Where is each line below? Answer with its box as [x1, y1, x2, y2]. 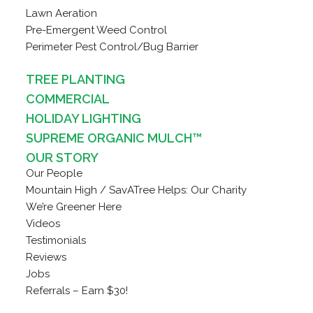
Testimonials [25, 233, 86, 247]
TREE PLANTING [25, 71, 125, 87]
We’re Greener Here [25, 200, 122, 213]
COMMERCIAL [25, 91, 110, 106]
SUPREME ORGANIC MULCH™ [25, 130, 202, 145]
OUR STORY [25, 150, 99, 165]
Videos [25, 217, 60, 230]
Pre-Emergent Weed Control [25, 23, 167, 36]
